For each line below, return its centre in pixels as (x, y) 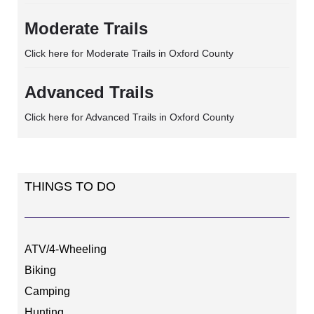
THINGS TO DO (70, 186)
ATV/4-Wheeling (66, 249)
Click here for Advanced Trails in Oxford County (129, 117)
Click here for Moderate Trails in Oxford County (129, 53)
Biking (40, 270)
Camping (47, 291)
